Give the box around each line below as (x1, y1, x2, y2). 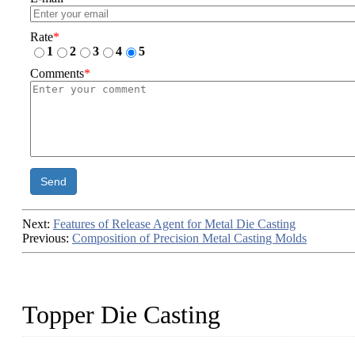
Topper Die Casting (22, 300, 220, 330)
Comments (30, 67, 84, 81)
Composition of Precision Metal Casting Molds (72, 231, 307, 246)
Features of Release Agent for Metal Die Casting (53, 217, 296, 231)
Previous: (22, 231, 72, 246)
